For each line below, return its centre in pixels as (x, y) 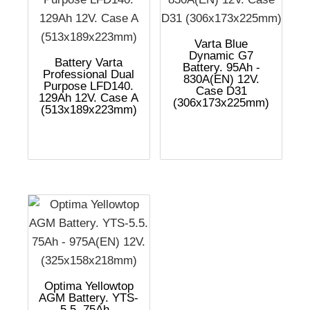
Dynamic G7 (221, 55)
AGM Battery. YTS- (89, 298)
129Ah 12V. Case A (89, 98)
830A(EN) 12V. (221, 79)
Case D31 (221, 91)
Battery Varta (89, 62)
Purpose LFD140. (89, 86)
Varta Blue (221, 44)
